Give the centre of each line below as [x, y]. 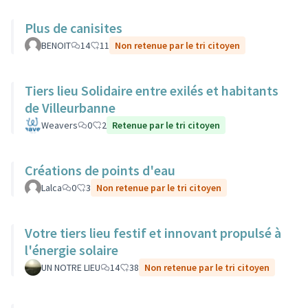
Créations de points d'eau [100, 170]
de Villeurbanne [70, 108]
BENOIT [56, 45]
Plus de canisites [74, 28]
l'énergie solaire [71, 250]
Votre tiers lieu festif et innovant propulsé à [153, 233]
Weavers [59, 125]
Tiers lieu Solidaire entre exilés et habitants [152, 90]
